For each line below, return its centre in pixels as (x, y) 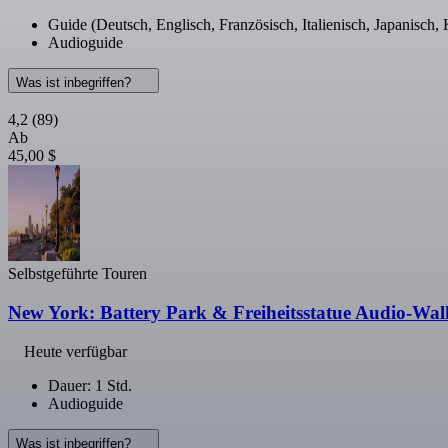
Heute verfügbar (75, 351)
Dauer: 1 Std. (90, 385)
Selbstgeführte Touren (77, 274)
